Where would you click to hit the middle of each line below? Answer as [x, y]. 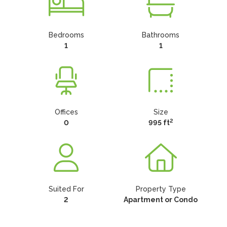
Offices [66, 112]
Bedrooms [66, 35]
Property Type [161, 189]
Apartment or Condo [161, 200]
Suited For [66, 189]
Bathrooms [161, 35]
